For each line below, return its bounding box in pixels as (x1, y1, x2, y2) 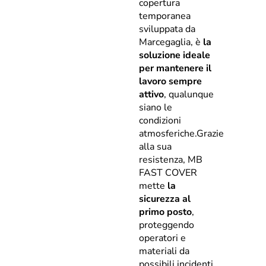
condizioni (139, 114, 181, 127)
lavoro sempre (139, 75, 202, 88)
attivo (139, 88, 164, 101)
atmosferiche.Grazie (139, 127, 224, 140)
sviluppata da (139, 23, 195, 36)
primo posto (139, 205, 192, 218)
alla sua (139, 140, 172, 153)
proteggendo (139, 218, 194, 232)
